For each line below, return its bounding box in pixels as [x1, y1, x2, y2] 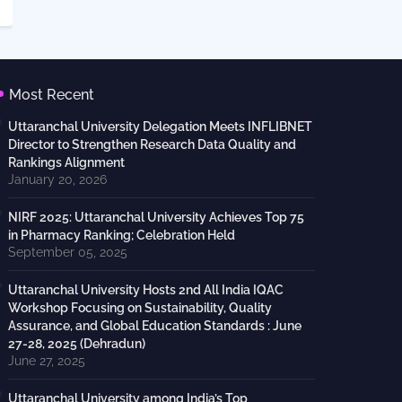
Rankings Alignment [7, 155, 125, 170]
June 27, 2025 [7, 354, 85, 369]
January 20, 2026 [7, 172, 107, 188]
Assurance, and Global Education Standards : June [7, 319, 301, 334]
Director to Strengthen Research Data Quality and [7, 137, 296, 153]
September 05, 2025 [7, 245, 127, 260]
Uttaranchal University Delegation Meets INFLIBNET [7, 119, 312, 135]
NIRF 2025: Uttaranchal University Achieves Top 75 [7, 210, 304, 225]
